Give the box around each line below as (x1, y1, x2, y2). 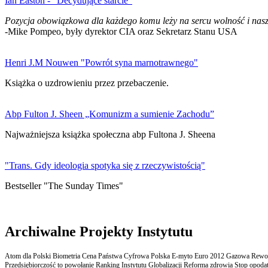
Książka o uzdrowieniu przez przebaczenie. (5, 78, 169, 88)
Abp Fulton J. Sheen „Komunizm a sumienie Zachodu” (5, 109, 214, 119)
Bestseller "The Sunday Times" (5, 181, 123, 191)
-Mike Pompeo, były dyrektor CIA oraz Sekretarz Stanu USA (5, 26, 237, 36)
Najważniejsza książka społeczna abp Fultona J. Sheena (5, 129, 215, 139)
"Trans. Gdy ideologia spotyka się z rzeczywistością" (5, 160, 205, 170)
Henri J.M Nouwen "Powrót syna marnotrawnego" (5, 57, 198, 68)
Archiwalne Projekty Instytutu (5, 223, 193, 239)
